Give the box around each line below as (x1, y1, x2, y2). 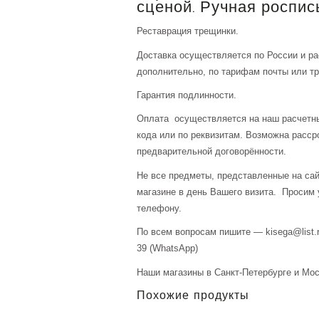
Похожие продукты (137, 290, 249, 303)
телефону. (137, 202, 182, 214)
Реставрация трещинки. (137, 26, 239, 37)
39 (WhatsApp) (137, 243, 198, 254)
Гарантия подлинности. (137, 90, 236, 101)
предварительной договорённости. (137, 146, 286, 157)
